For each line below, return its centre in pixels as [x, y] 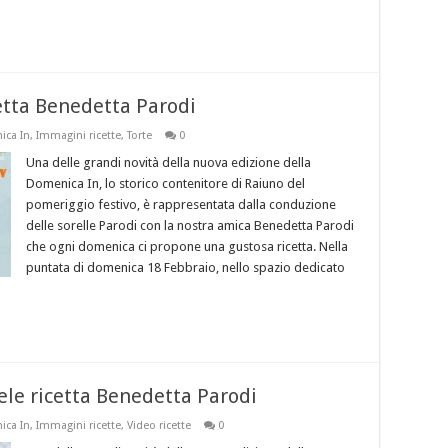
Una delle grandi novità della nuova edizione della [168, 163]
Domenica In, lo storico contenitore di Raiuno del [165, 184]
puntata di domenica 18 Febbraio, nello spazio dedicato [185, 268]
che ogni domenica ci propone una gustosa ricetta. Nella [187, 247]
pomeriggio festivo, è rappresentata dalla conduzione [181, 205]
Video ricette [159, 426]
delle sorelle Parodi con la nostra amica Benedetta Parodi [190, 226]
